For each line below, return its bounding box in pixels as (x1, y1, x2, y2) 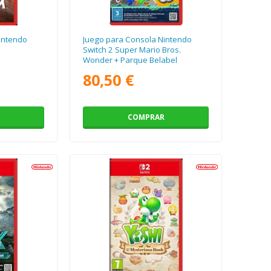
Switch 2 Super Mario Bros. (83, 44, 181, 56)
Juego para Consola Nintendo (83, 34, 192, 45)
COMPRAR (127, 112, 165, 123)
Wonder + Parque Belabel (83, 54, 178, 66)
